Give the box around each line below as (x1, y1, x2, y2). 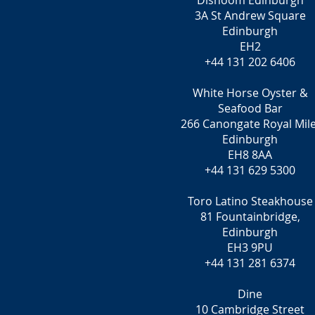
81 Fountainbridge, (200, 209, 300, 224)
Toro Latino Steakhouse (187, 193, 313, 209)
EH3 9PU (227, 240, 273, 255)
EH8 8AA (228, 147, 272, 162)
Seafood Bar (217, 101, 283, 116)
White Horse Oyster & (192, 85, 308, 101)
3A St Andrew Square (194, 8, 306, 23)
